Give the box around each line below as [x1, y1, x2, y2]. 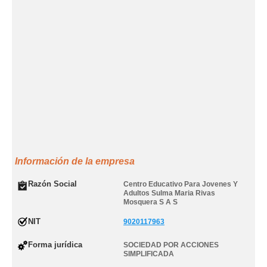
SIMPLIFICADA [123, 250, 174, 258]
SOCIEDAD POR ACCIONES [123, 241, 219, 249]
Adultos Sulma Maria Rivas [123, 189, 215, 197]
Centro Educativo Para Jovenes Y [123, 180, 238, 188]
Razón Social [28, 179, 77, 188]
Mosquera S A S [123, 198, 178, 206]
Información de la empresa [15, 156, 135, 166]
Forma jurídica [28, 240, 82, 249]
